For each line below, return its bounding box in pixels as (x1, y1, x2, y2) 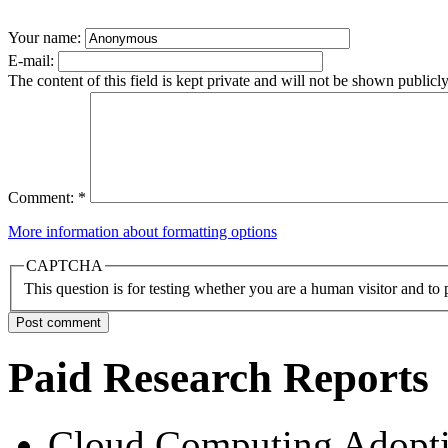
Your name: (8, 28, 85, 46)
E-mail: (8, 51, 58, 69)
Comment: (8, 188, 78, 206)
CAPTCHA (26, 256, 103, 274)
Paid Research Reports (8, 354, 429, 402)
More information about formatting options (8, 222, 277, 240)
